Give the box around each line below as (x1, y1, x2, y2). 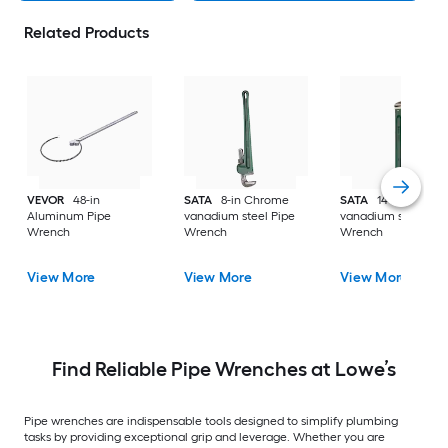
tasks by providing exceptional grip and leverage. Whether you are (24, 430, 385, 445)
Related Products (24, 23, 149, 42)
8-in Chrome (220, 193, 289, 208)
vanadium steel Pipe (183, 209, 295, 224)
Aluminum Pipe (27, 209, 112, 224)
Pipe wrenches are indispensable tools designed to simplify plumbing (24, 414, 398, 429)
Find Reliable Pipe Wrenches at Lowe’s (52, 357, 396, 382)
